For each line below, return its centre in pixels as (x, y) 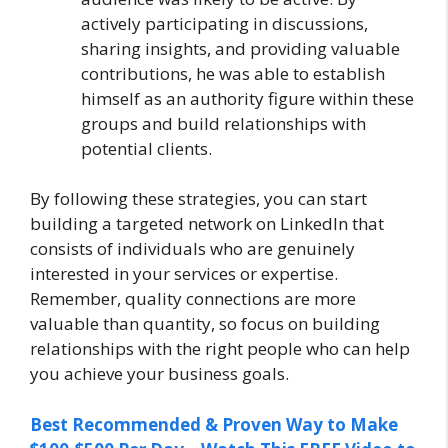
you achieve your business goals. (159, 373)
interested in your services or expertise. (184, 273)
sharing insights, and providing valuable (240, 48)
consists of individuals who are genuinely (192, 248)
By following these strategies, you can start (198, 198)
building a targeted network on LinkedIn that (207, 223)
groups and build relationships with (223, 123)
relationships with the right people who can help (220, 348)
